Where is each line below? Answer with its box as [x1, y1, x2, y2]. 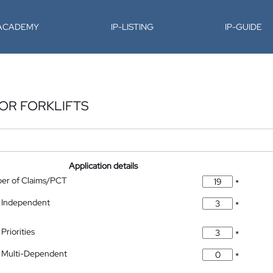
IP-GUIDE [225, 21, 263, 32]
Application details [69, 160, 138, 171]
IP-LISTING [110, 21, 154, 32]
